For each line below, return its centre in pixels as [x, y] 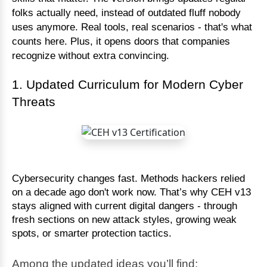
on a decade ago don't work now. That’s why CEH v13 [131, 192]
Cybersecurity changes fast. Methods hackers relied [128, 178]
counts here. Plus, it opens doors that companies [121, 41]
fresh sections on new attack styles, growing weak [124, 219]
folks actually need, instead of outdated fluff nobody [126, 12]
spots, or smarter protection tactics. [92, 233]
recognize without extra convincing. [91, 55]
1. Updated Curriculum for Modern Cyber [128, 84]
